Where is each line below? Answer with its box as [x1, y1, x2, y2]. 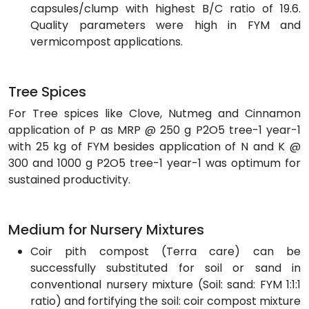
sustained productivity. [8, 171, 130, 188]
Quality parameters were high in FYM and [30, 17, 301, 33]
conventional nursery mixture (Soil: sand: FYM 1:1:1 [30, 276, 301, 292]
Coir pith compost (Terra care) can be [30, 243, 301, 259]
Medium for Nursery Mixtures [8, 219, 204, 239]
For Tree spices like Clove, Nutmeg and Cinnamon [8, 105, 301, 121]
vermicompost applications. [30, 33, 183, 50]
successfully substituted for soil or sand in [30, 259, 301, 276]
